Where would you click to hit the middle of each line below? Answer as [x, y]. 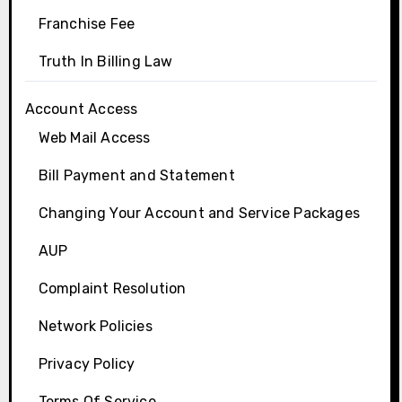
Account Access [81, 109]
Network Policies [95, 327]
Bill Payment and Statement [136, 176]
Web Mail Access [94, 138]
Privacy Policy [87, 364]
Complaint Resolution [112, 289]
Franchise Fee [87, 24]
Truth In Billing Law [105, 62]
